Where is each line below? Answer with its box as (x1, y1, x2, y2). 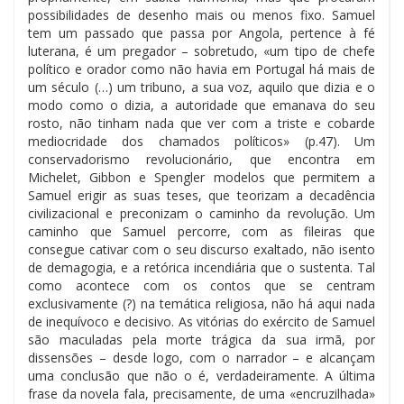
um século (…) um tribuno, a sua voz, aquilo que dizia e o (28, 78, 375, 96)
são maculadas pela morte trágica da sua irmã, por (28, 330, 375, 348)
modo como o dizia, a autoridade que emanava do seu (28, 96, 375, 114)
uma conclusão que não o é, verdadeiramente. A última (28, 366, 375, 384)
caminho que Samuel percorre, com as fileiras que (28, 222, 375, 240)
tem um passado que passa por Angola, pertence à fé (28, 23, 375, 41)
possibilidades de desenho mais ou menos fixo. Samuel (28, 5, 375, 23)
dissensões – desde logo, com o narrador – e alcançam (28, 348, 375, 366)
